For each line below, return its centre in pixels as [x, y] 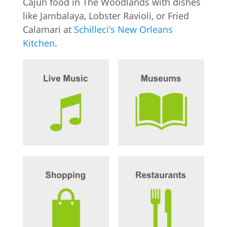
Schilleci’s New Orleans [123, 29]
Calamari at [48, 29]
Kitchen [39, 43]
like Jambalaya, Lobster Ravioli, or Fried [106, 15]
